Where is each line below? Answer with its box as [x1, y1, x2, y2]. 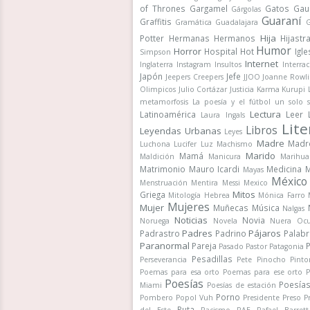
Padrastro [140, 228, 180, 239]
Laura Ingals [201, 110, 245, 120]
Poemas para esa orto [140, 267, 220, 277]
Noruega [140, 216, 170, 226]
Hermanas [168, 33, 210, 44]
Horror [173, 45, 201, 57]
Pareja [192, 240, 217, 251]
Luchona [140, 139, 170, 149]
